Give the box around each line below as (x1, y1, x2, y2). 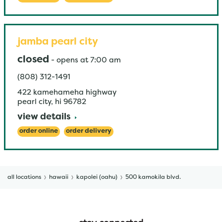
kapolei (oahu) (76, 174, 117, 180)
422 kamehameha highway (17, 89, 116, 96)
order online (19, 128, 58, 134)
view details (17, 113, 71, 121)
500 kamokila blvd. (125, 174, 181, 180)
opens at (56, 57, 88, 64)
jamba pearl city (17, 38, 98, 47)
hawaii (49, 174, 68, 180)
